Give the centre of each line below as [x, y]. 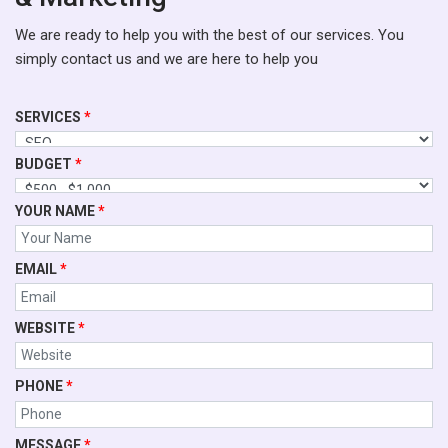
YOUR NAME [56, 210]
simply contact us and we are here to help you [166, 59]
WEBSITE [46, 327]
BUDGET [45, 163]
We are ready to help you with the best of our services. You [209, 35]
